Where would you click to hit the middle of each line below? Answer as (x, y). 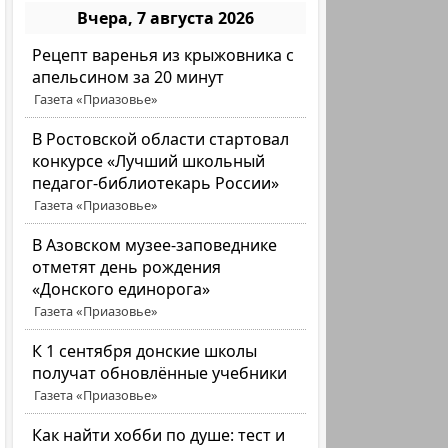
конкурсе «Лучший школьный (149, 161)
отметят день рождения (127, 267)
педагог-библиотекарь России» (156, 183)
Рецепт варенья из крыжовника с (163, 55)
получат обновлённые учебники (160, 373)
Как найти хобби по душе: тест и (159, 435)
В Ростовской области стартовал (161, 139)
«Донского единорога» (121, 289)
